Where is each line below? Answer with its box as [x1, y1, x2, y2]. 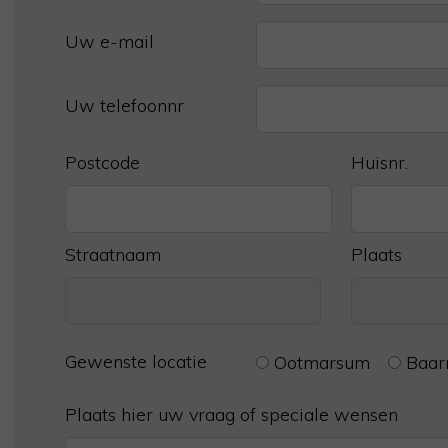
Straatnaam [65, 243, 161, 266]
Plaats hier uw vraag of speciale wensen [65, 403, 398, 426]
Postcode [65, 151, 140, 174]
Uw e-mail [65, 30, 154, 53]
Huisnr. [351, 151, 408, 174]
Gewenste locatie [65, 350, 207, 373]
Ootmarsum [273, 351, 370, 374]
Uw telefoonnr [65, 94, 184, 117]
